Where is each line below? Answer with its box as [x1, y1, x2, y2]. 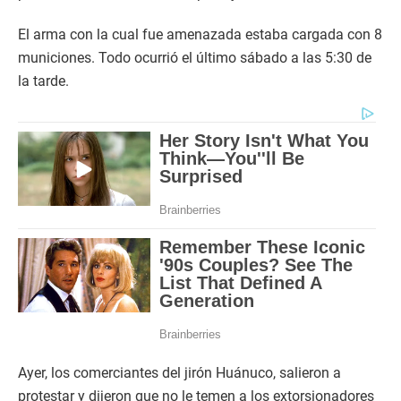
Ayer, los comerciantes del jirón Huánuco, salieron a [18, 364, 341, 382]
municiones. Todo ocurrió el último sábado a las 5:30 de [18, 49, 371, 67]
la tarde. [18, 73, 69, 90]
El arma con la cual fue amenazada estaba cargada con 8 [18, 26, 382, 44]
